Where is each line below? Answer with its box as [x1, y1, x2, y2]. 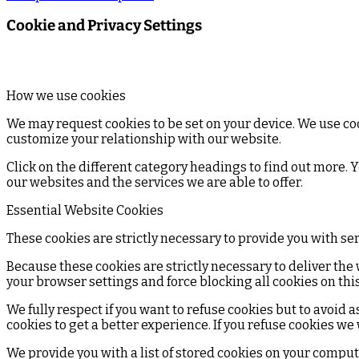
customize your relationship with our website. [6, 131, 281, 147]
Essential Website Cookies [6, 203, 163, 218]
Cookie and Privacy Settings [6, 17, 202, 35]
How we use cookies [6, 88, 126, 103]
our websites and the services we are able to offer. [6, 175, 303, 190]
